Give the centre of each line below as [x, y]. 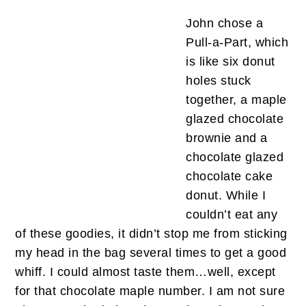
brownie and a [227, 138]
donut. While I [226, 196]
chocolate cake [229, 177]
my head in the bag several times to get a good [151, 253]
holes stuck [219, 81]
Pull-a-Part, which [237, 43]
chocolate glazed [235, 157]
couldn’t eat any [232, 215]
